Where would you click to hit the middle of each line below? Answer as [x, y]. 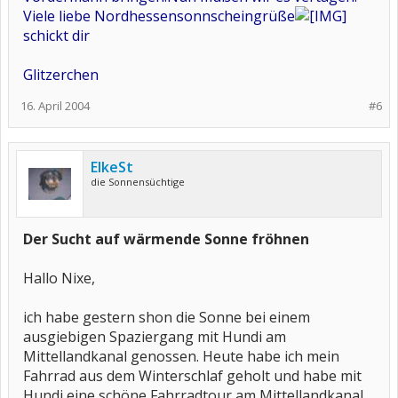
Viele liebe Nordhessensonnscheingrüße [159, 16]
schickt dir [56, 36]
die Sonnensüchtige [138, 182]
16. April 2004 [55, 106]
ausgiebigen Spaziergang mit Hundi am [155, 337]
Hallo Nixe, [59, 278]
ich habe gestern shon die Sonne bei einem [167, 317]
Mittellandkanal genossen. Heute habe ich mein [181, 356]
